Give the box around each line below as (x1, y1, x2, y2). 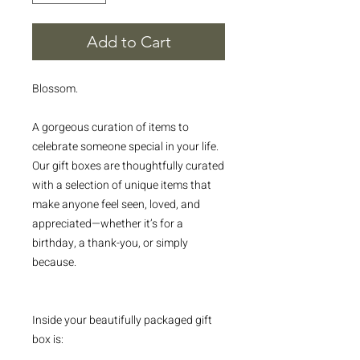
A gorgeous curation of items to (32, 119, 189, 137)
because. (32, 254, 76, 272)
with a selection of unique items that (32, 177, 211, 194)
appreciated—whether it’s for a (32, 215, 183, 233)
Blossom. (32, 80, 78, 98)
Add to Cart (86, 32, 171, 52)
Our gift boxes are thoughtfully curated (32, 157, 224, 175)
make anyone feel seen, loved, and (32, 196, 200, 214)
